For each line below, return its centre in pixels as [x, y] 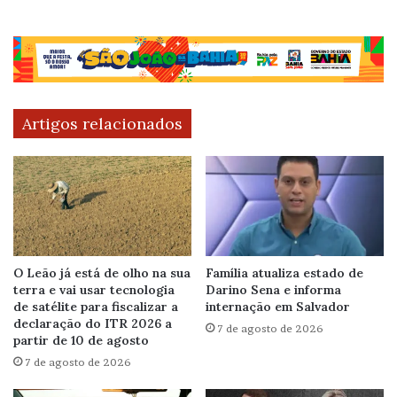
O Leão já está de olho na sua [102, 272]
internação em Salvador [278, 306]
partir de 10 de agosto [81, 340]
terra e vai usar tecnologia [94, 289]
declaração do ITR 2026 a [93, 323]
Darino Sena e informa [273, 289]
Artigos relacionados [102, 123]
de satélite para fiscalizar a [96, 306]
